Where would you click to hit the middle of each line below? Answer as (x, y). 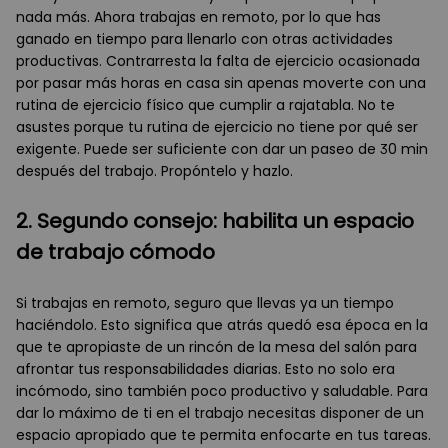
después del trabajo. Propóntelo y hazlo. (154, 171)
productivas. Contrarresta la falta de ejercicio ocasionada (218, 61)
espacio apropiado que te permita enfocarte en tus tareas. (223, 435)
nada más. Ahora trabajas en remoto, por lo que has (198, 17)
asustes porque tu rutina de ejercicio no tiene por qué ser (217, 127)
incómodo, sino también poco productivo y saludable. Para (222, 391)
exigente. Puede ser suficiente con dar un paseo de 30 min (222, 149)
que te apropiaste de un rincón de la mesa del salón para (216, 347)
